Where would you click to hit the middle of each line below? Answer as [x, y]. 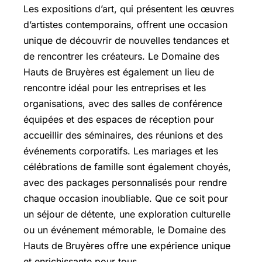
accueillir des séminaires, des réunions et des [123, 135]
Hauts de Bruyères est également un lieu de [119, 72]
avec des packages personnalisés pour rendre [125, 182]
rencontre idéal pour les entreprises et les [115, 87]
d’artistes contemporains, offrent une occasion [125, 24]
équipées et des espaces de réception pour [119, 119]
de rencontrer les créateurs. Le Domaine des [121, 56]
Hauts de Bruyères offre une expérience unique [127, 245]
